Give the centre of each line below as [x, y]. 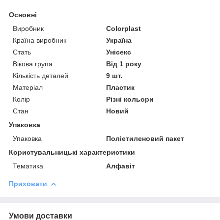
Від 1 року [124, 64]
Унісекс [119, 52]
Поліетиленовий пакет [145, 138]
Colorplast [124, 28]
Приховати [28, 183]
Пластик [121, 87]
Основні [23, 14]
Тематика [28, 166]
